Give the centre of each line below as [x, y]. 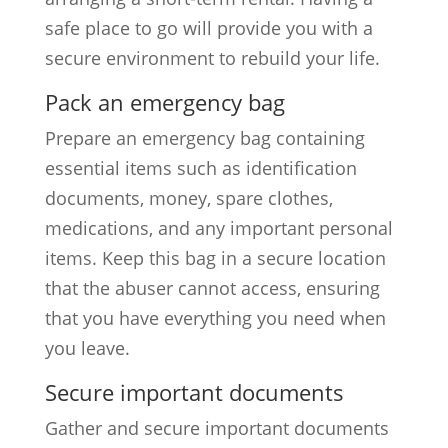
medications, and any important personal [218, 228]
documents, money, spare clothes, [188, 198]
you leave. [87, 348]
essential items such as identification [200, 168]
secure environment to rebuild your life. [212, 58]
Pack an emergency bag [164, 102]
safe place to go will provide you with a [208, 28]
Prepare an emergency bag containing [204, 138]
